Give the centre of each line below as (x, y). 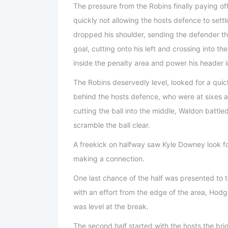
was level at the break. (111, 207)
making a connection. (109, 159)
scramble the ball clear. (112, 125)
